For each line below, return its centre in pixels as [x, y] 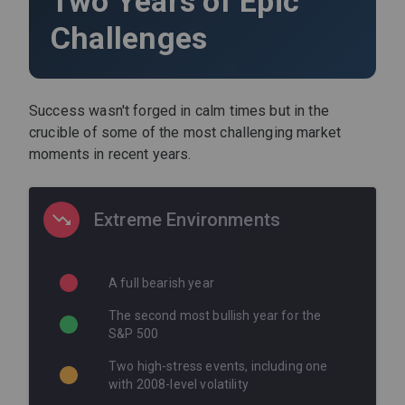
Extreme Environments [187, 220]
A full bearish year [161, 283]
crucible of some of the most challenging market [185, 133]
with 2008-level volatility [179, 385]
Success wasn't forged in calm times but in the [179, 111]
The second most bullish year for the [215, 316]
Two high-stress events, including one [218, 367]
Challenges [129, 38]
